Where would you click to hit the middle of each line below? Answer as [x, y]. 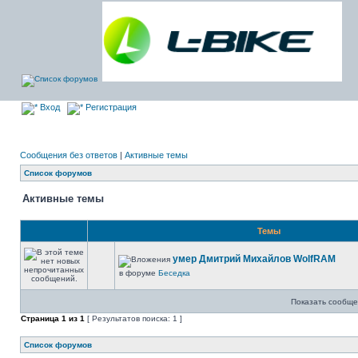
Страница [41, 318]
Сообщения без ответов [69, 155]
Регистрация [110, 107]
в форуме [139, 273]
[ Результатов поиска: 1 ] [133, 318]
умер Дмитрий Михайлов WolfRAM [254, 259]
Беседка [174, 273]
